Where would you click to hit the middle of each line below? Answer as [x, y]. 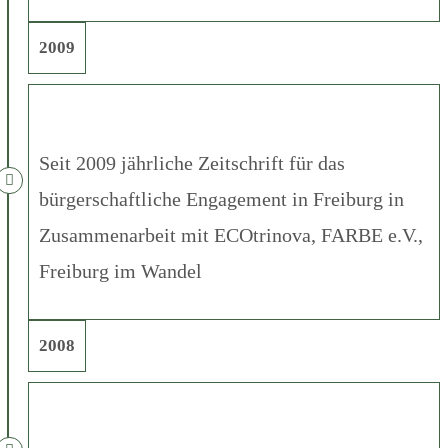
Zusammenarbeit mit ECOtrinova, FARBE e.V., [231, 234]
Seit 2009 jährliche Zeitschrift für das [192, 162]
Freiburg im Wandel [120, 270]
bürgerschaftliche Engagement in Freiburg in [221, 198]
